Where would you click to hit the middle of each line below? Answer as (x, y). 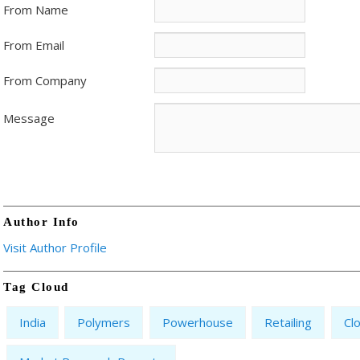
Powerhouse (197, 323)
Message (29, 118)
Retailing (288, 323)
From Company (45, 80)
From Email (34, 45)
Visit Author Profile (55, 247)
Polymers (104, 323)
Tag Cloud (36, 287)
